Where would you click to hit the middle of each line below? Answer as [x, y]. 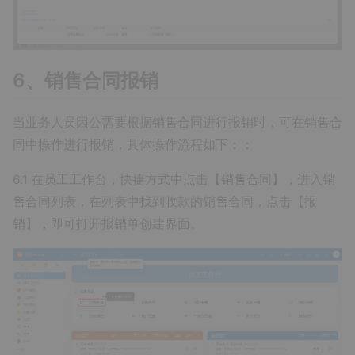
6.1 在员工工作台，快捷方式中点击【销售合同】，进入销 [174, 180]
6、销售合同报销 [86, 80]
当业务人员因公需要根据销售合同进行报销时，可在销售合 [177, 123]
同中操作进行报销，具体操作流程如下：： [133, 145]
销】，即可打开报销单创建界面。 [108, 224]
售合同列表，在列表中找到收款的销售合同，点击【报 [165, 202]
